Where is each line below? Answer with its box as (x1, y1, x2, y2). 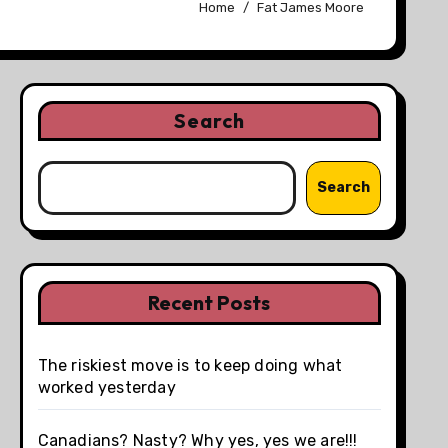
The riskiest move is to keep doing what (37, 355, 343, 375)
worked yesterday (37, 377, 176, 397)
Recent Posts (148, 289, 271, 315)
